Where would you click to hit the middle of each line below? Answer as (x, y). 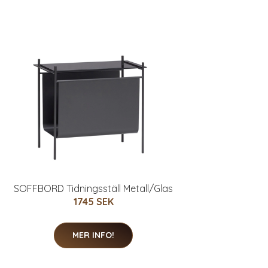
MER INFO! (93, 235)
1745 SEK (93, 202)
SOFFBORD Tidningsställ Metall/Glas (93, 189)
